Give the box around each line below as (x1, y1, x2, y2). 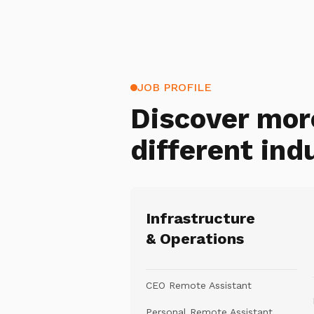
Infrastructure (146, 210, 255, 227)
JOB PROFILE (137, 81, 212, 94)
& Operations (146, 230, 244, 247)
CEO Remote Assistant (146, 280, 252, 291)
